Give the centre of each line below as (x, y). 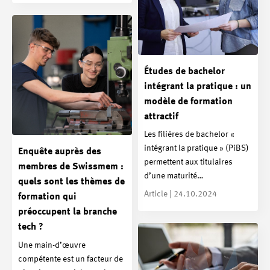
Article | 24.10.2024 (181, 194)
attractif (161, 117)
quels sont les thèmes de (71, 182)
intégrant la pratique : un (198, 86)
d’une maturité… (174, 176)
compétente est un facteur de (71, 259)
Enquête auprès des (60, 152)
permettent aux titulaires (188, 162)
